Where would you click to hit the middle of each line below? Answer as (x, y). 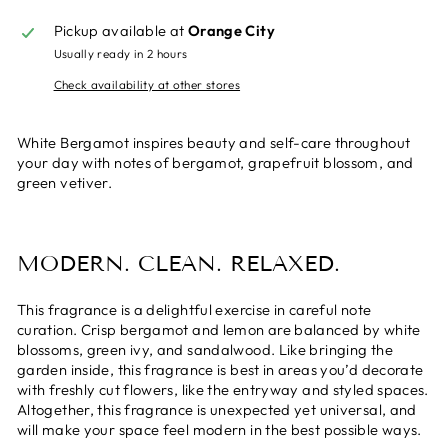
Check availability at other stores (147, 84)
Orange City (231, 30)
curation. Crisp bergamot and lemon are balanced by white (219, 329)
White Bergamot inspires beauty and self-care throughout (214, 142)
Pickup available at (120, 30)
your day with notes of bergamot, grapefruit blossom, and (215, 162)
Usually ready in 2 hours (120, 53)
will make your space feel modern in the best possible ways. (219, 429)
